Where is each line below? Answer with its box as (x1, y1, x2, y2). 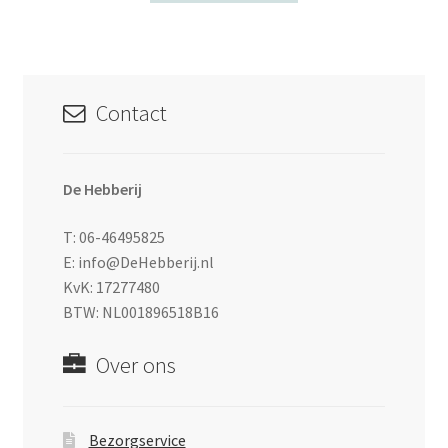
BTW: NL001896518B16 (62, 301, 219, 322)
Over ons (95, 351, 176, 380)
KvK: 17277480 (62, 276, 160, 297)
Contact (95, 98, 167, 127)
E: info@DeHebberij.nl (62, 251, 214, 272)
